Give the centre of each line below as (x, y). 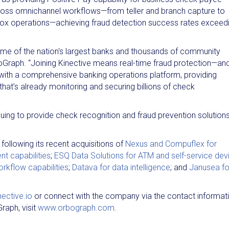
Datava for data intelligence (121, 167)
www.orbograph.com (76, 208)
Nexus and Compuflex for (170, 144)
